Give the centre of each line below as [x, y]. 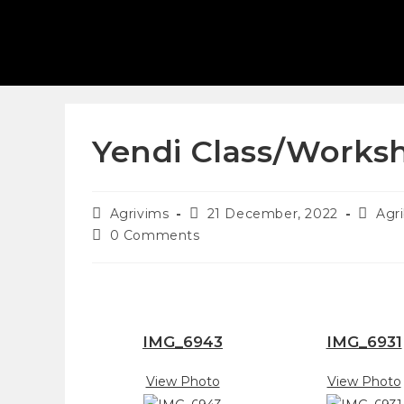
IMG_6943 [183, 342]
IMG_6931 [364, 342]
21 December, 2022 [272, 214]
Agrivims [139, 214]
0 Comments [155, 235]
